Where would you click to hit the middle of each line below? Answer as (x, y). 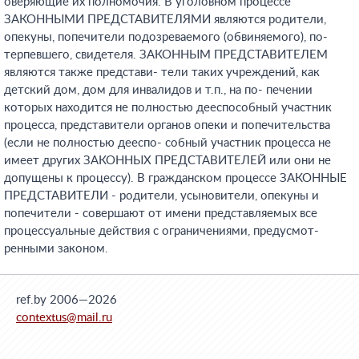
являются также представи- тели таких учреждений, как (162, 73)
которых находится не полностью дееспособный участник (168, 108)
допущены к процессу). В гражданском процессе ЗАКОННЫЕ (175, 178)
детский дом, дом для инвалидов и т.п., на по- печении (158, 90)
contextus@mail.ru (64, 318)
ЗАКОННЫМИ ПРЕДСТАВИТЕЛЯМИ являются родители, (165, 20)
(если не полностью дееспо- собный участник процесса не (167, 143)
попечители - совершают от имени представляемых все (161, 214)
